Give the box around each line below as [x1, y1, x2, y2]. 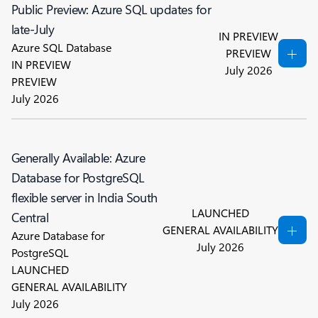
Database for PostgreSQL [11, 169, 144, 186]
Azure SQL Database [11, 40, 111, 55]
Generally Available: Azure [11, 149, 145, 166]
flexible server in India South [11, 189, 158, 206]
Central [11, 209, 49, 226]
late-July [11, 21, 55, 38]
